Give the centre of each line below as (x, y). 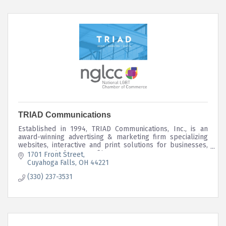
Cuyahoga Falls (51, 162)
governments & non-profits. (63, 153)
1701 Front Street (55, 154)
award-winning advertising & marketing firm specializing (113, 137)
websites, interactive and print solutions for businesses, (113, 145)
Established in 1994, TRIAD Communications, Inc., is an (113, 129)
